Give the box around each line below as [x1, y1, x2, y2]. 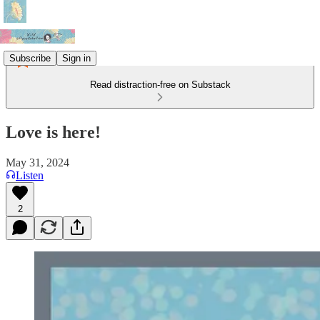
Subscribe [9, 52, 51, 64]
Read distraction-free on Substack [89, 79, 231, 90]
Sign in [62, 52, 91, 64]
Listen [16, 169, 44, 181]
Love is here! [6, 122, 101, 141]
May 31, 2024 [6, 156, 69, 169]
